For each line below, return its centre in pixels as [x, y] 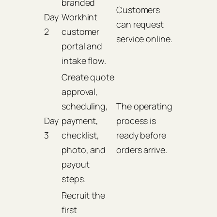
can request [140, 24]
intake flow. [84, 61]
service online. [144, 39]
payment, [80, 121]
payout [76, 164]
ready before [141, 135]
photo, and [84, 150]
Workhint [80, 17]
